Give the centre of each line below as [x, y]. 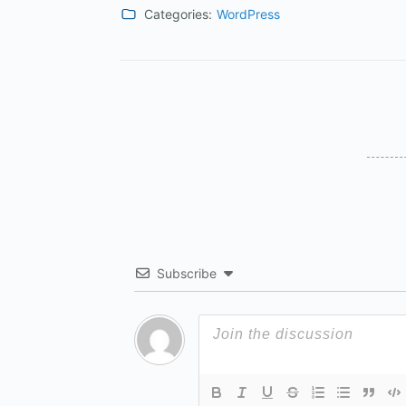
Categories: [178, 14]
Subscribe [187, 273]
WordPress [248, 14]
